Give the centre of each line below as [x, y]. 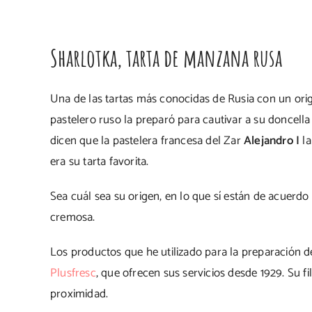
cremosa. [73, 217]
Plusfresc [73, 273]
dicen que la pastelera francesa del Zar [147, 141]
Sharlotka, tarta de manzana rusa [166, 57]
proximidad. [79, 294]
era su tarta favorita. [100, 162]
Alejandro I [272, 141]
